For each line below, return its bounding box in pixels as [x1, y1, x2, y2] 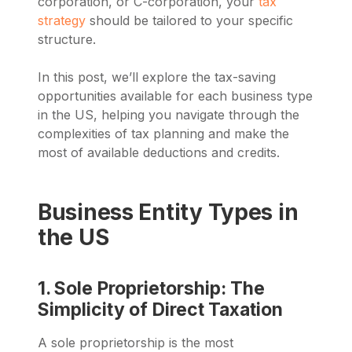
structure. [38, 31, 96, 47]
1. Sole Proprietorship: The [38, 277, 265, 300]
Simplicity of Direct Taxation [38, 299, 283, 321]
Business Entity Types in [38, 199, 299, 225]
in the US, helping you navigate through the [38, 107, 299, 123]
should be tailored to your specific [86, 13, 293, 28]
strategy [38, 13, 86, 28]
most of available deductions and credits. [38, 145, 280, 160]
